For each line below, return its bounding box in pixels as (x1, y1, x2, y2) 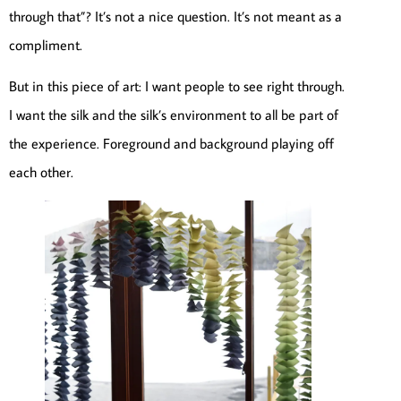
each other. (9, 163, 73, 182)
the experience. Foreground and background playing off (9, 134, 334, 153)
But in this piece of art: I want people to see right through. (9, 77, 345, 96)
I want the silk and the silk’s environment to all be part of (9, 106, 338, 124)
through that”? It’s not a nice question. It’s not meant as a (9, 7, 342, 25)
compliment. (9, 36, 82, 54)
